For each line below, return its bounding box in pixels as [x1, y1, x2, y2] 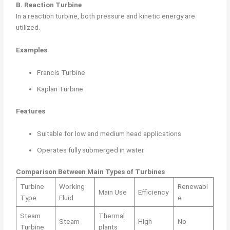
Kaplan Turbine [37, 85, 84, 93]
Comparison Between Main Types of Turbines [16, 167, 165, 176]
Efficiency [138, 188, 168, 197]
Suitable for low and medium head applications [37, 129, 182, 138]
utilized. [16, 23, 41, 32]
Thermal [98, 212, 125, 220]
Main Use [98, 188, 127, 197]
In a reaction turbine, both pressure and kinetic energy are [16, 12, 196, 21]
